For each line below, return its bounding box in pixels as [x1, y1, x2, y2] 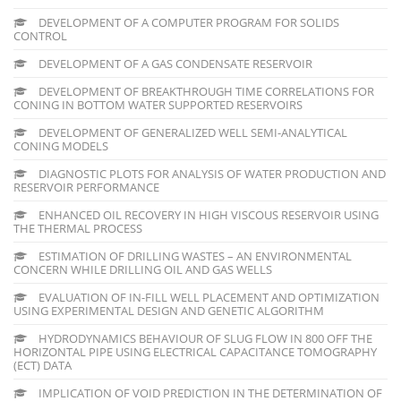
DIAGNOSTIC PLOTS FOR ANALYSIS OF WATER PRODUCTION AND [36, 165, 386, 182]
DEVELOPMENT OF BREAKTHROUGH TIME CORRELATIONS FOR [36, 82, 374, 99]
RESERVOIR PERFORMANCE [13, 178, 159, 195]
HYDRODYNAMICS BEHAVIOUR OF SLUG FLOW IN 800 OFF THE [36, 329, 372, 346]
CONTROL [13, 27, 67, 44]
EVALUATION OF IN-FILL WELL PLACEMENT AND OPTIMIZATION [36, 288, 380, 305]
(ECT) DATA [13, 356, 72, 373]
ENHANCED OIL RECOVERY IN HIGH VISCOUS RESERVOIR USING [36, 206, 379, 223]
